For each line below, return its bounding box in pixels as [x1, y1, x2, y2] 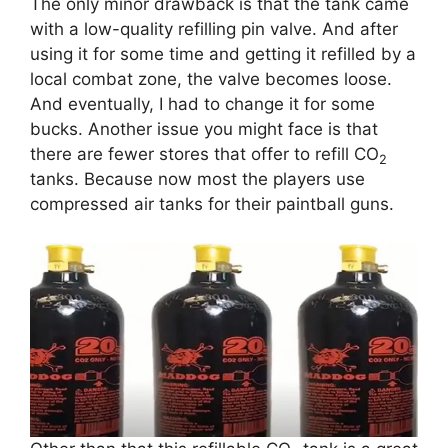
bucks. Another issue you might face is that [30, 119, 378, 140]
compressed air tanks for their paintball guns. [30, 194, 399, 215]
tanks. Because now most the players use [30, 169, 365, 190]
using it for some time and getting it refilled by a [30, 44, 416, 65]
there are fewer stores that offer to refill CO [30, 144, 379, 165]
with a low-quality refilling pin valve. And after [30, 19, 398, 40]
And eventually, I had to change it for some [30, 94, 375, 115]
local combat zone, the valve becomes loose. [30, 69, 392, 90]
